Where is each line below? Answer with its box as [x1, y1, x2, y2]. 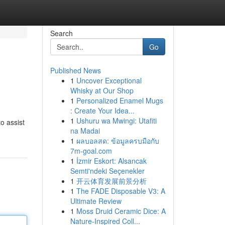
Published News [50, 65, 101, 75]
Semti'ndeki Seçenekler [70, 166, 145, 176]
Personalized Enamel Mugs [76, 95, 163, 105]
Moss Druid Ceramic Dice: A [76, 206, 166, 216]
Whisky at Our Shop [70, 85, 134, 95]
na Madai [70, 126, 100, 136]
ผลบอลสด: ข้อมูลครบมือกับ [76, 136, 159, 146]
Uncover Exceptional [76, 75, 142, 85]
